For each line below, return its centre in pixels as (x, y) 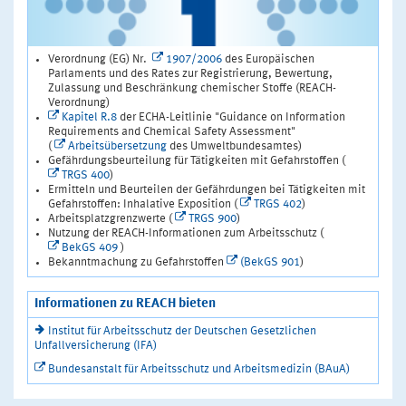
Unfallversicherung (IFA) (96, 346)
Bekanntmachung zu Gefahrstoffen (137, 263)
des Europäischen (268, 60)
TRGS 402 (278, 205)
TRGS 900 (213, 219)
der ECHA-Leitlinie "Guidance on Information (231, 118)
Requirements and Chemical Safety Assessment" (172, 132)
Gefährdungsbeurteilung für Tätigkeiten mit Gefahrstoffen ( (197, 161)
